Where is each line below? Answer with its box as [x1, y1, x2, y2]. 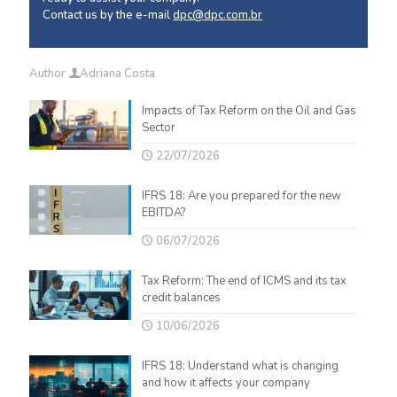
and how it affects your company [141, 374, 310, 391]
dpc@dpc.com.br [173, 7, 263, 24]
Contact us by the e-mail [43, 7, 174, 24]
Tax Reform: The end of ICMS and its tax [141, 272, 346, 289]
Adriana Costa [80, 65, 155, 82]
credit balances [141, 289, 221, 306]
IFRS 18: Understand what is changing [141, 357, 339, 374]
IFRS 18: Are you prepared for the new [141, 187, 341, 204]
